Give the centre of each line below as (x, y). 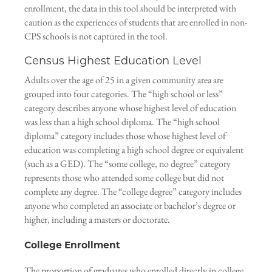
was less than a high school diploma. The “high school (122, 122)
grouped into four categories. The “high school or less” (124, 94)
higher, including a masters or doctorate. (97, 219)
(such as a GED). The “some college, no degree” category (127, 164)
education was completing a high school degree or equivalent (134, 150)
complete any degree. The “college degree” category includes (133, 192)
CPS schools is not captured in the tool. (96, 36)
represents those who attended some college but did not (124, 178)
